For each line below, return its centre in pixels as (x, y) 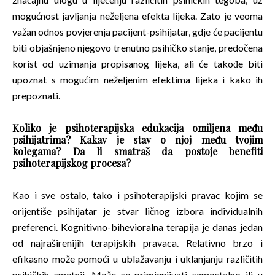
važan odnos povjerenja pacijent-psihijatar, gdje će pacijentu (137, 31)
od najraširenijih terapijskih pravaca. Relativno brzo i (137, 242)
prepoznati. (36, 95)
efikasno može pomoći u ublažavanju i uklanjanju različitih (137, 258)
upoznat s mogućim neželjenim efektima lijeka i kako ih (137, 79)
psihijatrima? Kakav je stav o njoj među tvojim (137, 139)
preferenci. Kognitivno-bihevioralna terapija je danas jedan (137, 227)
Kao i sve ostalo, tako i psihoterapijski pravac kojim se (137, 195)
